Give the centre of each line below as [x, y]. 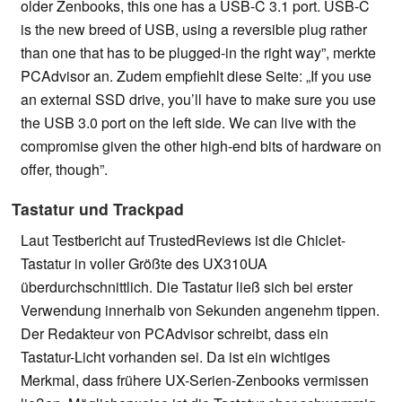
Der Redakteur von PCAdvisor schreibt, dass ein [175, 334]
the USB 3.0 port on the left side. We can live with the [188, 123]
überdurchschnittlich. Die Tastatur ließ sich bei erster [187, 287]
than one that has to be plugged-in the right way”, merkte [198, 53]
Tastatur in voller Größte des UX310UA [144, 264]
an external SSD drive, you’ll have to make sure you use [198, 100]
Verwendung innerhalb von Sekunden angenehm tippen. [200, 310]
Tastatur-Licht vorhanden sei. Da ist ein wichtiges [175, 357]
